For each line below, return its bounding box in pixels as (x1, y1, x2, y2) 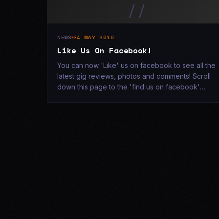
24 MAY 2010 (73, 33, 114, 41)
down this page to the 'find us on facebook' (57, 83, 200, 91)
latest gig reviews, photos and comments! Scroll (57, 72, 211, 80)
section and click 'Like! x (57, 93, 136, 102)
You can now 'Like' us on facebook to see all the (57, 61, 216, 69)
